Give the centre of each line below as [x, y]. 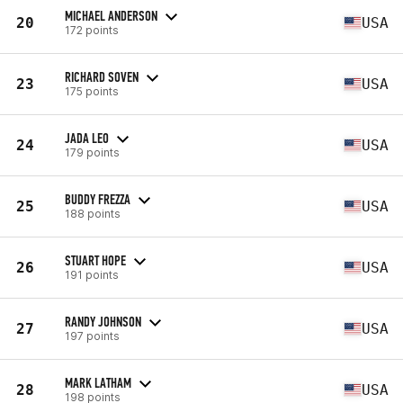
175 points [92, 91]
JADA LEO [87, 138]
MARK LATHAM [98, 382]
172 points [92, 30]
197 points [92, 336]
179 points [92, 152]
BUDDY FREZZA [98, 199]
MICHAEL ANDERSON [111, 15]
